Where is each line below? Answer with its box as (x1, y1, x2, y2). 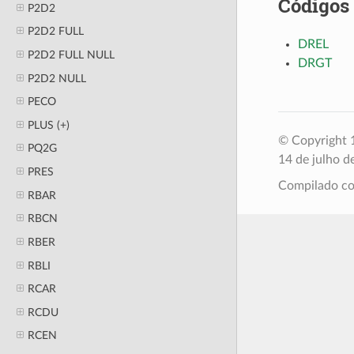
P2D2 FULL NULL (27, 48, 115, 61)
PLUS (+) (27, 119, 70, 131)
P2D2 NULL (27, 72, 86, 85)
